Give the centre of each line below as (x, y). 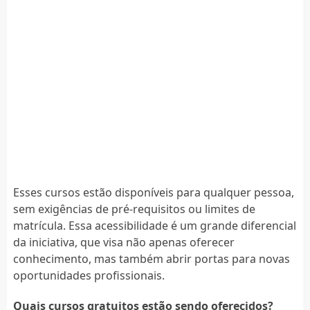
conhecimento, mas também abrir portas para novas (151, 258)
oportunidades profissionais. (89, 275)
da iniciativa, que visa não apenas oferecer (124, 242)
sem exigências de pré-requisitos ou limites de (134, 209)
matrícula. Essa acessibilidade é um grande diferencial (154, 225)
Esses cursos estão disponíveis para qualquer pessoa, (153, 192)
